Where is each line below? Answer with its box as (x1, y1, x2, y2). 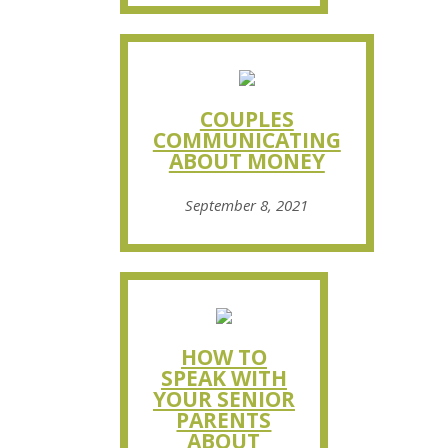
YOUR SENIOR (152, 384, 295, 413)
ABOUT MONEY (168, 146, 325, 175)
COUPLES (199, 104, 294, 133)
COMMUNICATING (152, 125, 341, 154)
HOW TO (180, 342, 267, 371)
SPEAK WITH (160, 363, 287, 392)
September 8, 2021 (185, 194, 309, 215)
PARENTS (176, 405, 272, 434)
